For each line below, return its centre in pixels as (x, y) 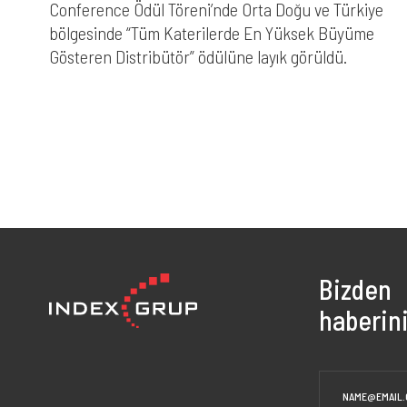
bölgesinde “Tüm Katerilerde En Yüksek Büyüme (211, 33)
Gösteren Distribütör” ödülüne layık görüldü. (198, 56)
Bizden (355, 289)
